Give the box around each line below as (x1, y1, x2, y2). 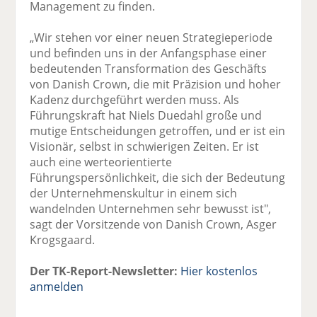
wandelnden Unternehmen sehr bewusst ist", (30, 200, 272, 217)
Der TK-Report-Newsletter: (30, 263, 178, 279)
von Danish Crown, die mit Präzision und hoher (30, 76, 282, 92)
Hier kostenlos (180, 263, 258, 279)
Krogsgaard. (30, 231, 97, 248)
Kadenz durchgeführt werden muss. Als (30, 91, 240, 108)
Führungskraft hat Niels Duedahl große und (30, 107, 263, 123)
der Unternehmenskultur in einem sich (30, 185, 238, 201)
